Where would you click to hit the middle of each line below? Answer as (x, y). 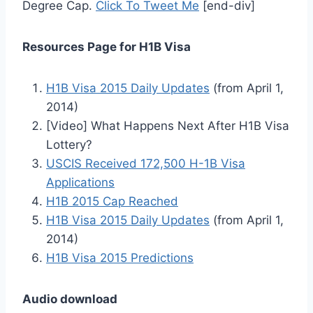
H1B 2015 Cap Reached (112, 202)
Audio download (70, 299)
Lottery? (69, 145)
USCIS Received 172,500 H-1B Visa (146, 164)
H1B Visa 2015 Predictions (120, 258)
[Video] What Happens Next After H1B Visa (168, 126)
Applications (80, 183)
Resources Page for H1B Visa (107, 47)
